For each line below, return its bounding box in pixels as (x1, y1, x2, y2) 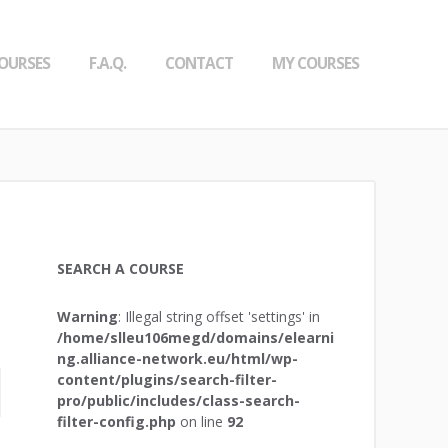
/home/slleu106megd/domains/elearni (56, 327, 334, 347)
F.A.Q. (89, 53, 127, 75)
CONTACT (164, 53, 233, 75)
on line (175, 411, 227, 431)
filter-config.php (56, 411, 176, 431)
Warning (56, 306, 118, 326)
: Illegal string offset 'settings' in (117, 306, 320, 326)
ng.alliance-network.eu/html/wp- (56, 348, 298, 368)
